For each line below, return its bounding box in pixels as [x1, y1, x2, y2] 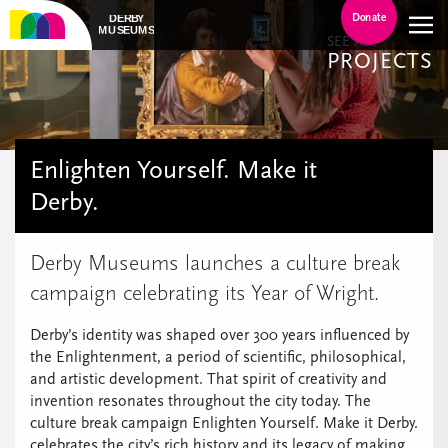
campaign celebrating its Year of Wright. [30, 280, 379, 306]
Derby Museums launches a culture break [30, 250, 400, 276]
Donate [351, 10, 387, 24]
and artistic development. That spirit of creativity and [30, 370, 387, 388]
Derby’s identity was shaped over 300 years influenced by [30, 326, 409, 344]
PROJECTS [327, 48, 433, 75]
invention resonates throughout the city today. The [30, 392, 371, 410]
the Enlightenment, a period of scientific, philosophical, [30, 348, 406, 366]
